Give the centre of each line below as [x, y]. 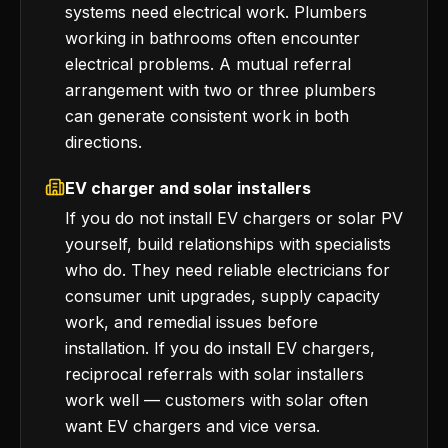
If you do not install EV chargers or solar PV [234, 218]
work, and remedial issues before [191, 322]
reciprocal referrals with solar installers [214, 374]
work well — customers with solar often [216, 400]
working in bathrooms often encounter [212, 38]
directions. [103, 142]
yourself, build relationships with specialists [228, 244]
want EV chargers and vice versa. [192, 426]
